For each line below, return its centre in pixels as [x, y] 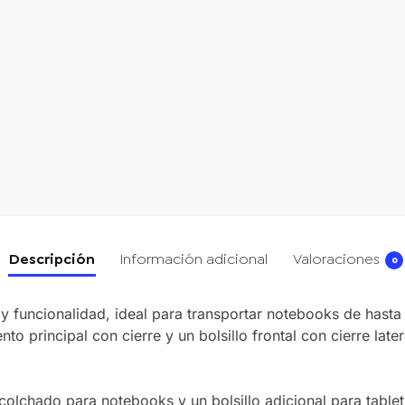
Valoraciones [336, 259]
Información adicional [194, 259]
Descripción [52, 259]
